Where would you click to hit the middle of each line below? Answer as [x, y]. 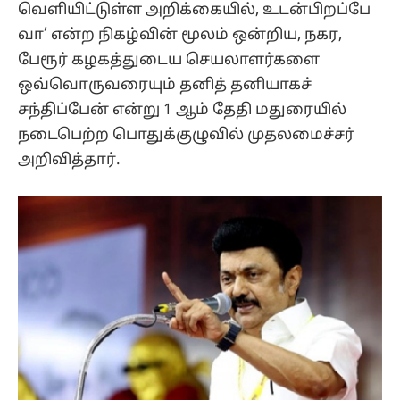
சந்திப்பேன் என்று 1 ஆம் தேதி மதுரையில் [184, 110]
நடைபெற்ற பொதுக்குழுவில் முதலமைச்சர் [186, 135]
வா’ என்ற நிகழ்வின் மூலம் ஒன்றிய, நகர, [180, 35]
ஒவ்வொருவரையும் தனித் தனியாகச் [165, 85]
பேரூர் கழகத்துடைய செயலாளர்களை [169, 60]
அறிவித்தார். [69, 160]
